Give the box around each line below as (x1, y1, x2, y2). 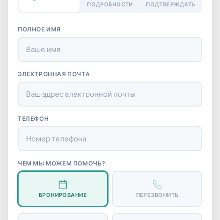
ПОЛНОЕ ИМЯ (18, 25, 61, 33)
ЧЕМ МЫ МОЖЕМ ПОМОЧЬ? (18, 159, 106, 167)
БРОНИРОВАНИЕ (38, 192, 87, 198)
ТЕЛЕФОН (18, 114, 49, 122)
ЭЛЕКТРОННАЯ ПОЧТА (18, 70, 90, 78)
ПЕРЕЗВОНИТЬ (136, 192, 179, 198)
